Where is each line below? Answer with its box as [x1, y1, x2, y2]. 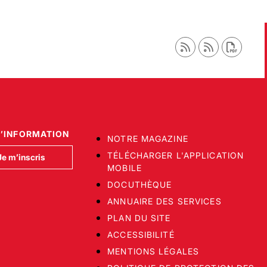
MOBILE [107, 163, 142, 173]
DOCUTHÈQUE [107, 179, 172, 190]
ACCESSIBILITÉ [107, 229, 175, 240]
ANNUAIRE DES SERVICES [107, 196, 222, 206]
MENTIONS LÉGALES [107, 246, 200, 256]
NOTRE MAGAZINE [107, 133, 188, 144]
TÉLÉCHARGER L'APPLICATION [107, 150, 244, 160]
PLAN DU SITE [107, 213, 171, 223]
